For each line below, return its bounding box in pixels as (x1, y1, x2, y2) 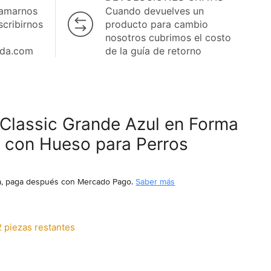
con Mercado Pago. (59, 175, 136, 188)
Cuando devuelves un (105, 5, 204, 17)
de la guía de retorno (105, 45, 201, 57)
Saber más (135, 175, 175, 188)
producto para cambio (105, 18, 208, 30)
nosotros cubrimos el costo (105, 31, 231, 44)
